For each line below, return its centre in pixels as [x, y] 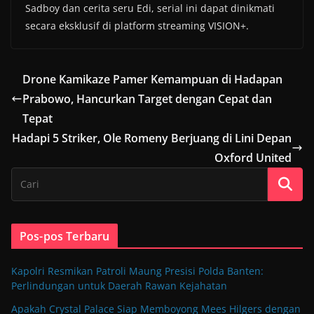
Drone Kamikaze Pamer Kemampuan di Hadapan [152, 80]
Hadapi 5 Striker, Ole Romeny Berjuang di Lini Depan [152, 138]
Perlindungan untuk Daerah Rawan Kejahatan [119, 286]
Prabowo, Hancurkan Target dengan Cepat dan [147, 99]
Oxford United [253, 158]
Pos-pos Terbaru [65, 237]
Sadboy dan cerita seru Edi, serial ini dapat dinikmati [150, 8]
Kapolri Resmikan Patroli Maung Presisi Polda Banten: [137, 271]
